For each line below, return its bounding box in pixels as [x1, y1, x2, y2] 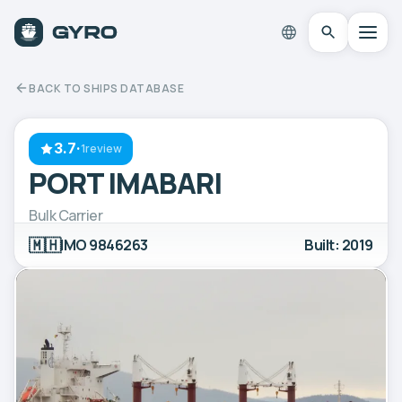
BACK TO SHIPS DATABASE [29, 80, 184, 96]
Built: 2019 [304, 234, 373, 255]
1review [81, 142, 123, 155]
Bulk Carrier [29, 205, 103, 225]
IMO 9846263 [60, 234, 148, 255]
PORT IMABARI [29, 162, 223, 203]
